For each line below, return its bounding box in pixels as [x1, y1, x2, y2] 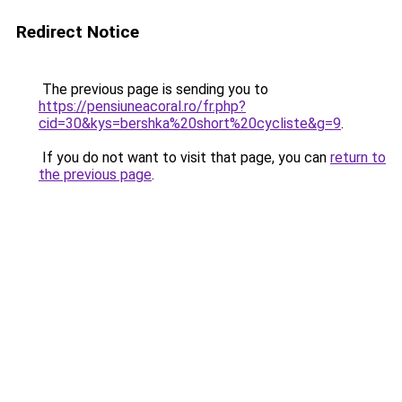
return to [330, 149, 386, 166]
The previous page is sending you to [39, 81, 268, 98]
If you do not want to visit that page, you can [39, 149, 330, 166]
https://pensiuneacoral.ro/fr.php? [39, 98, 246, 115]
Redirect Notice [16, 22, 139, 42]
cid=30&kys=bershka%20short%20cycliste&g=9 [39, 115, 341, 132]
